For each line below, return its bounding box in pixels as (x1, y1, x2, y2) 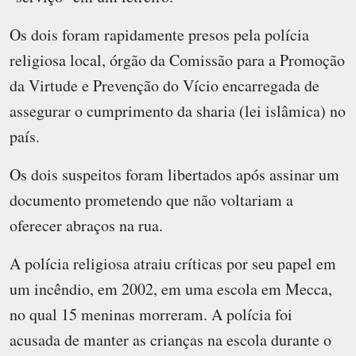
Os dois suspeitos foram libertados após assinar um (10, 163, 339, 185)
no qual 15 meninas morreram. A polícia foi (10, 303, 292, 325)
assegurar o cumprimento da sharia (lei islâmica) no (10, 99, 346, 122)
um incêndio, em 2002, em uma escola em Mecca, (10, 277, 332, 300)
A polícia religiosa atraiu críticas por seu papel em (10, 252, 336, 274)
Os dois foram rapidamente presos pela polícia (10, 23, 309, 45)
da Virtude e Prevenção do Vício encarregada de (10, 74, 319, 96)
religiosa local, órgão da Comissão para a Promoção (10, 48, 345, 71)
